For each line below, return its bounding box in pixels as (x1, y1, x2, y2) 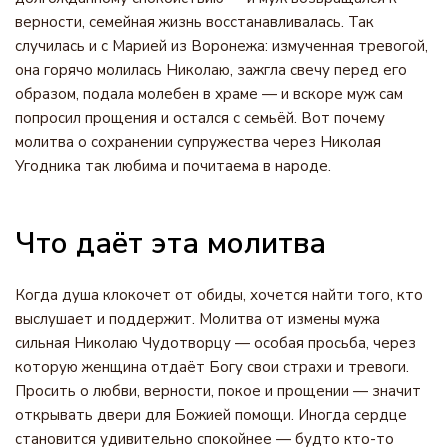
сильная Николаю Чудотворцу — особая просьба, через (15, 333, 416, 353)
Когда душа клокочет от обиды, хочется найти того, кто (15, 285, 423, 305)
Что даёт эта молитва (15, 223, 326, 264)
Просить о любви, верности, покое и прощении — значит (15, 381, 421, 401)
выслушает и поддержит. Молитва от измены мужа (15, 309, 380, 329)
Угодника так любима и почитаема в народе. (15, 156, 331, 176)
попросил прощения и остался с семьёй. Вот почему (15, 108, 385, 128)
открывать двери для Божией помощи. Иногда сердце (15, 405, 407, 425)
